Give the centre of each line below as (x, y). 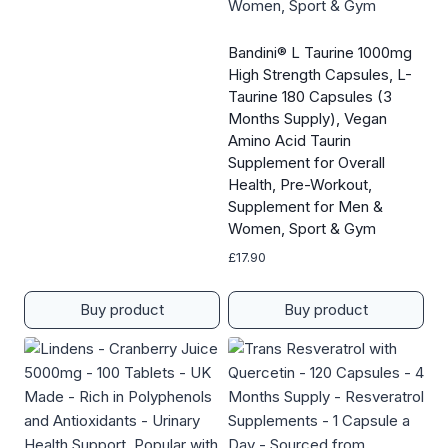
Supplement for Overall (306, 163)
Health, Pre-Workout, (300, 185)
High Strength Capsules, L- (320, 75)
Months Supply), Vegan (307, 119)
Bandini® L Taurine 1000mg (320, 53)
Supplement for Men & (305, 207)
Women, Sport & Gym (302, 229)
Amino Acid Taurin (289, 141)
